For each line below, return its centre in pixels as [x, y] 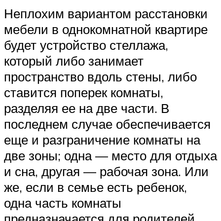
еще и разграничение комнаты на [102, 139]
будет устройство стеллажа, [86, 45]
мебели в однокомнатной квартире [106, 29]
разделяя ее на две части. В [87, 108]
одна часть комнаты [63, 203]
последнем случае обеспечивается [107, 124]
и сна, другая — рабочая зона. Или [106, 171]
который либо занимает [74, 60]
